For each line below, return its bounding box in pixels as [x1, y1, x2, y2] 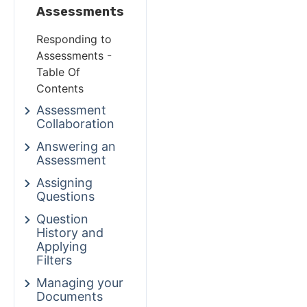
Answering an [36, 139, 116, 154]
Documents [36, 289, 103, 304]
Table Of [36, 65, 80, 79]
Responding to [36, 32, 112, 47]
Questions [36, 189, 95, 204]
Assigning [36, 175, 93, 191]
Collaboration [36, 116, 114, 132]
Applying [36, 239, 87, 254]
